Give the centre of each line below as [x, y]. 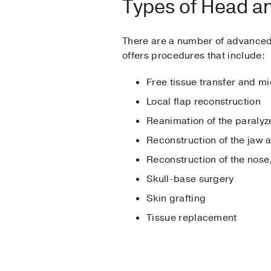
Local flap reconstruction [204, 101]
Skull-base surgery [190, 179]
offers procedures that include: [195, 55]
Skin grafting [176, 198]
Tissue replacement [192, 217]
